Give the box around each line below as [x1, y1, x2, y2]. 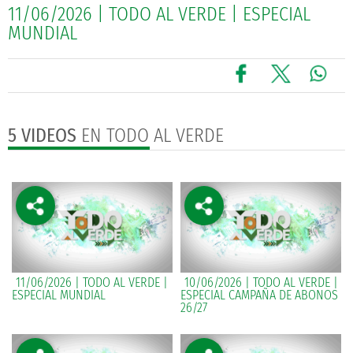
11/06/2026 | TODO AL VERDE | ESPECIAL [8, 3, 310, 26]
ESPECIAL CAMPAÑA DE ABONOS [180, 287, 338, 303]
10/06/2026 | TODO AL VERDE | [184, 274, 338, 290]
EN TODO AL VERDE [76, 124, 224, 147]
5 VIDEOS [8, 124, 76, 147]
